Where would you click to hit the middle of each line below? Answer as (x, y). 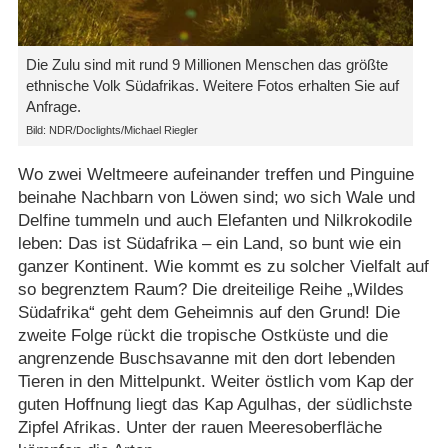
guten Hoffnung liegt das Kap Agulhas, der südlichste (214, 404)
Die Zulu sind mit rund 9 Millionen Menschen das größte (206, 64)
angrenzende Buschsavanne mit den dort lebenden (206, 358)
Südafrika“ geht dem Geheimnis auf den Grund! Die (208, 312)
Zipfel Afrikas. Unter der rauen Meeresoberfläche (199, 427)
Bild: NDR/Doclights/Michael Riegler (111, 130)
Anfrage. (53, 106)
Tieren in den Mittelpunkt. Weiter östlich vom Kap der (215, 381)
